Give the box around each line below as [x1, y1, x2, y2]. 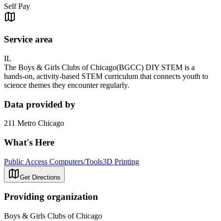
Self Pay [4, 2, 30, 11]
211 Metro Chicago [4, 119, 64, 128]
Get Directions [20, 173, 61, 181]
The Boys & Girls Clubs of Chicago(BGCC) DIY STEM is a [4, 63, 195, 72]
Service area [4, 34, 53, 45]
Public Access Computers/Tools [4, 157, 103, 166]
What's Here [4, 137, 54, 147]
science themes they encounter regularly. [4, 80, 129, 89]
